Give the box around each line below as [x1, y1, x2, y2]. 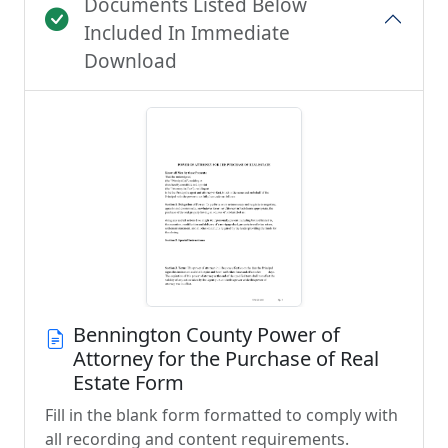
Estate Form [73, 369, 184, 396]
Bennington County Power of [73, 321, 340, 348]
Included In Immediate [84, 20, 290, 46]
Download [84, 48, 177, 74]
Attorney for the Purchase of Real [73, 345, 379, 372]
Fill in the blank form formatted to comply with [45, 404, 398, 426]
